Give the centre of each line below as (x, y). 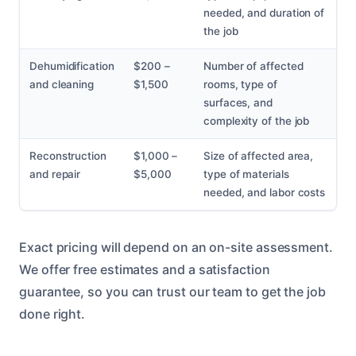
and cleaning (62, 85)
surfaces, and (238, 103)
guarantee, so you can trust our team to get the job (172, 292)
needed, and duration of (264, 13)
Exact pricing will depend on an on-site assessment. (176, 248)
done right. (52, 314)
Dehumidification (72, 66)
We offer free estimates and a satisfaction (145, 270)
